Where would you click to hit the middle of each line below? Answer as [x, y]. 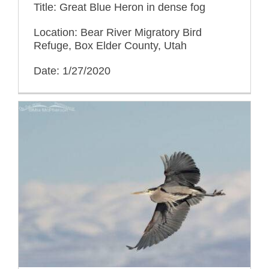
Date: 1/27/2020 [72, 71]
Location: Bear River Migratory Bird [118, 32]
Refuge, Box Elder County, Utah [110, 45]
